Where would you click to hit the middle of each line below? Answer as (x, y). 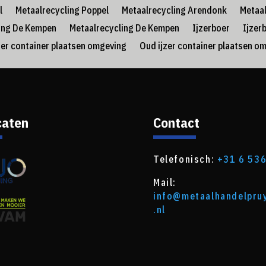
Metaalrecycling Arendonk (174, 10)
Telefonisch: (185, 159)
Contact (176, 123)
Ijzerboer (211, 28)
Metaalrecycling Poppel (62, 10)
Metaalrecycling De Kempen (124, 28)
